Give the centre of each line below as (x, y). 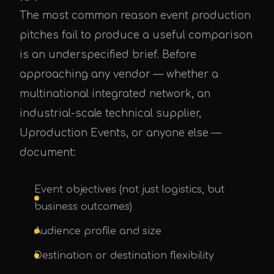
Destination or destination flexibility (124, 256)
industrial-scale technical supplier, (110, 113)
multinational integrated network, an (115, 94)
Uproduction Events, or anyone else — (120, 133)
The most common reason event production (135, 16)
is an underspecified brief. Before (108, 55)
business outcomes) (83, 207)
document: (48, 153)
